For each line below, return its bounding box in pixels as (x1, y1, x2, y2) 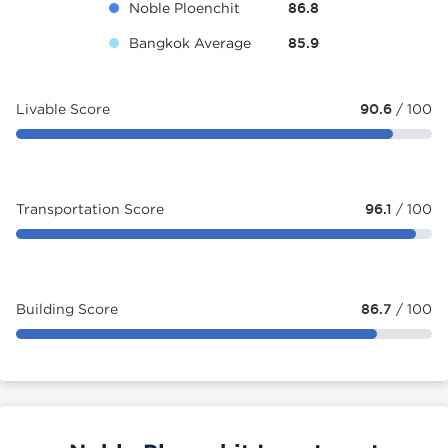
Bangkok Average (129, 35, 251, 50)
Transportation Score (16, 201, 164, 216)
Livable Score (16, 101, 110, 116)
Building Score (16, 301, 118, 316)
